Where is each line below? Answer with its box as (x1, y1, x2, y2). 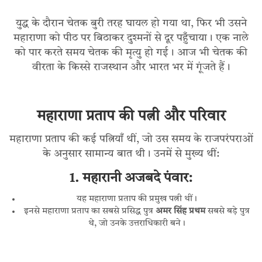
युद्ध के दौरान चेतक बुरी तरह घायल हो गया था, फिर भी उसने (15, 18, 247, 29)
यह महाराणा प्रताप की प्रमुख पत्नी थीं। (77, 195, 197, 204)
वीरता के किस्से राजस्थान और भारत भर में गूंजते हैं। (32, 62, 230, 73)
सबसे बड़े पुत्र (205, 207, 250, 216)
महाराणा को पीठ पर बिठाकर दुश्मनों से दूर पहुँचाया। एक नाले (13, 33, 249, 44)
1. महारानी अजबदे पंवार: (70, 172, 192, 186)
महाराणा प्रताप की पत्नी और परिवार (36, 109, 226, 125)
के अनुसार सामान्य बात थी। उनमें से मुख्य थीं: (43, 149, 219, 160)
